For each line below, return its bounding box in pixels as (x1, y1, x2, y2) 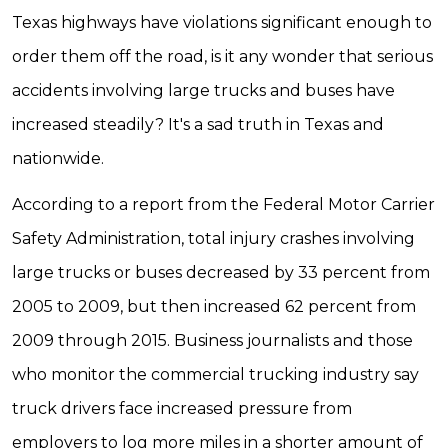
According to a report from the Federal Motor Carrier (12, 195, 435, 214)
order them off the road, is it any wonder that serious (12, 47, 433, 66)
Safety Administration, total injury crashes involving (12, 229, 415, 248)
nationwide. (12, 149, 104, 168)
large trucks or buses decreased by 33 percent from (12, 263, 430, 282)
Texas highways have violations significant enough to (12, 13, 432, 32)
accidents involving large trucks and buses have (12, 81, 395, 100)
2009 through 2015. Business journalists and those (12, 331, 413, 350)
